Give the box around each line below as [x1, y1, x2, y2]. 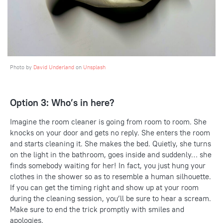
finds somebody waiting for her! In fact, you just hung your [10, 160, 206, 170]
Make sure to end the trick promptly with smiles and [10, 204, 184, 214]
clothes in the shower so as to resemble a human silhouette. [10, 171, 211, 181]
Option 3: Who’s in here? [10, 96, 114, 109]
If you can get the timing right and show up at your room [10, 182, 199, 192]
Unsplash [83, 63, 106, 71]
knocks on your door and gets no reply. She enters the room [10, 127, 210, 137]
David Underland [33, 63, 74, 71]
